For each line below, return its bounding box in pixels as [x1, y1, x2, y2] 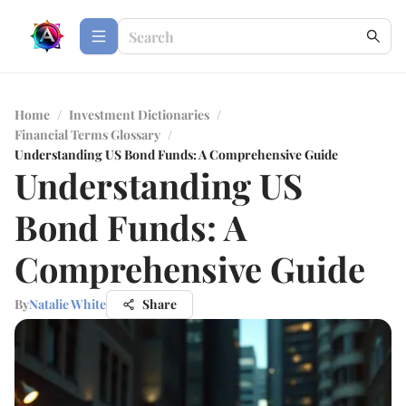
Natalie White [29, 295, 106, 313]
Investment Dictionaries [69, 106, 209, 123]
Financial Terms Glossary [14, 126, 160, 143]
